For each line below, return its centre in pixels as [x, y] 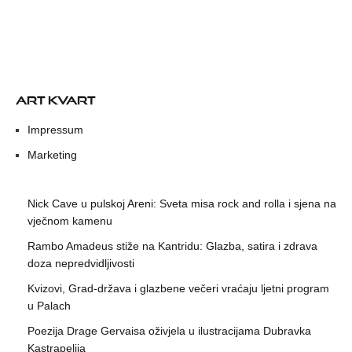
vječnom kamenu [70, 221]
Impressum [55, 130]
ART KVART [55, 98]
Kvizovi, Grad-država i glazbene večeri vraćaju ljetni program [178, 289]
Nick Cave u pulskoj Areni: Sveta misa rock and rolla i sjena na [182, 204]
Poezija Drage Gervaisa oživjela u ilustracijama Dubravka [169, 331]
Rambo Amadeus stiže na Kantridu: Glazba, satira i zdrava [172, 246]
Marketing [52, 155]
